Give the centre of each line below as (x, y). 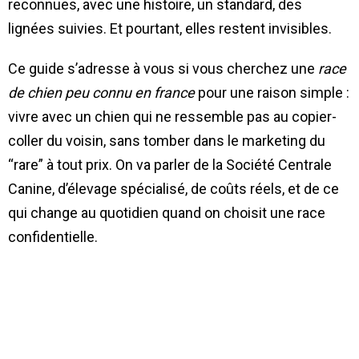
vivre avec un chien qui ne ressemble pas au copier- (172, 116)
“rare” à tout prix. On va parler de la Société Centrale (170, 164)
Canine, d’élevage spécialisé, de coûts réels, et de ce (173, 188)
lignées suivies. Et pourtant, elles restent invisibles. (170, 28)
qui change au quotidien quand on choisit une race (167, 212)
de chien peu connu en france (101, 92)
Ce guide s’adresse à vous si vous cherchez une (163, 68)
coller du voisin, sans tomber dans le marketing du (167, 140)
